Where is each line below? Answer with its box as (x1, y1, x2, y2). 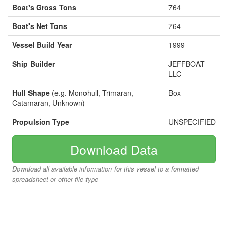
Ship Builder (12, 59, 55, 69)
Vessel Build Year (12, 40, 72, 50)
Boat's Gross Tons (12, 2, 76, 12)
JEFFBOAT (168, 59, 205, 69)
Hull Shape (12, 88, 50, 98)
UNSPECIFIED (168, 117, 216, 127)
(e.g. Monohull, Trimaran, (50, 88, 133, 98)
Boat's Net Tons (12, 21, 67, 31)
